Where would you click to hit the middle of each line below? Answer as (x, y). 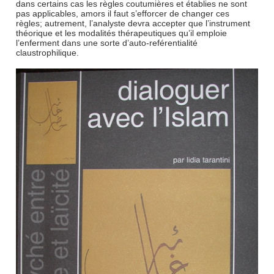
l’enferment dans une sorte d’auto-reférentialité (107, 43)
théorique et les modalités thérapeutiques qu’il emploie (122, 33)
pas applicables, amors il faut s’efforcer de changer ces (123, 13)
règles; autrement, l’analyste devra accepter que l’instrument (133, 23)
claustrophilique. (48, 53)
